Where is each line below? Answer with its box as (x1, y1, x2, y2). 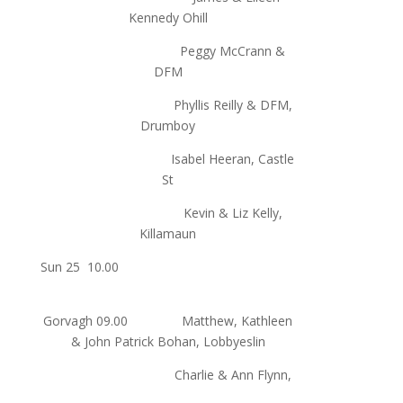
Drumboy (140, 116, 196, 134)
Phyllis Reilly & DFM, (43, 95, 292, 113)
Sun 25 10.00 (40, 257, 296, 275)
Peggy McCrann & (50, 41, 286, 59)
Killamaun (139, 224, 197, 242)
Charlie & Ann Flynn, (44, 365, 291, 383)
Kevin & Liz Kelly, (53, 203, 282, 221)
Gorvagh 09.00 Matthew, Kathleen (43, 311, 293, 329)
